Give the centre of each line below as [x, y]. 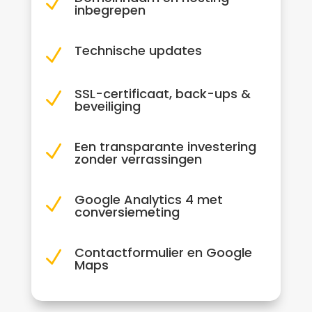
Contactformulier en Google [163, 252]
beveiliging [107, 106]
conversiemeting [127, 212]
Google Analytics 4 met [148, 199]
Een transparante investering [165, 146]
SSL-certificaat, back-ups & [162, 93]
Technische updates [138, 50]
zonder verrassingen [138, 159]
